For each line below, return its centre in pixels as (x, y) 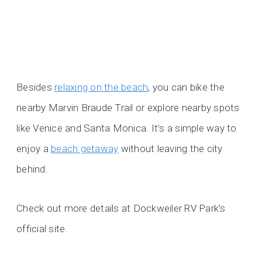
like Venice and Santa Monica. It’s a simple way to (127, 128)
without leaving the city (170, 149)
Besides (36, 87)
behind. (32, 169)
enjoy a (34, 149)
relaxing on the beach (101, 87)
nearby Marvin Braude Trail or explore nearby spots (128, 108)
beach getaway (85, 149)
